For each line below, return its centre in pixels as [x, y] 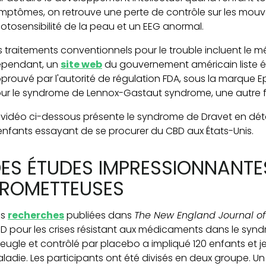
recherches [36, 216]
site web [81, 65]
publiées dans [99, 216]
